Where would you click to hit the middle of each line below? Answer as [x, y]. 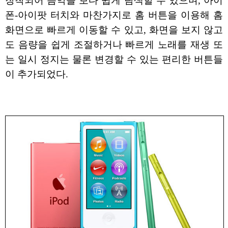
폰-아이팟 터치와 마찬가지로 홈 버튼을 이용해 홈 [114, 15]
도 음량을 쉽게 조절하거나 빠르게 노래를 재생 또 [114, 45]
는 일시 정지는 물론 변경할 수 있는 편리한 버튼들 [114, 60]
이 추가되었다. [37, 74]
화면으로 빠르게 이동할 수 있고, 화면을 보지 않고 [114, 30]
